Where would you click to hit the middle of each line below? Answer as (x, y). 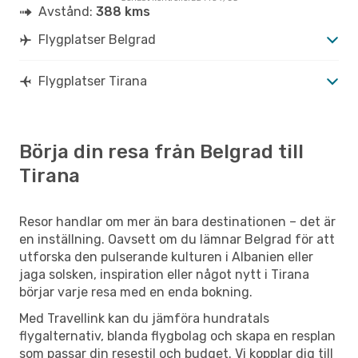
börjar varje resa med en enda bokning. (136, 292)
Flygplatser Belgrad (97, 39)
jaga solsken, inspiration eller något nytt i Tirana (164, 274)
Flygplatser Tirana (93, 81)
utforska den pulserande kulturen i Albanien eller (166, 257)
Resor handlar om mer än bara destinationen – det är (177, 221)
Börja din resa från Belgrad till (161, 151)
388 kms (123, 11)
